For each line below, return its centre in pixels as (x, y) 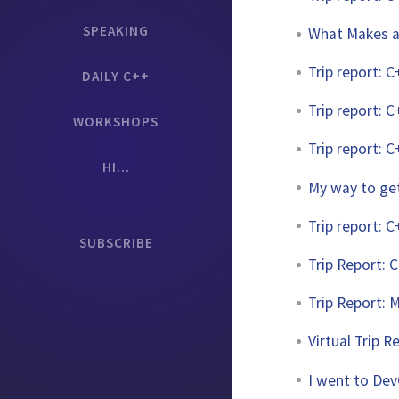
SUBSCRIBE (116, 242)
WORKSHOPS (116, 122)
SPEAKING (116, 31)
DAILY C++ (116, 76)
